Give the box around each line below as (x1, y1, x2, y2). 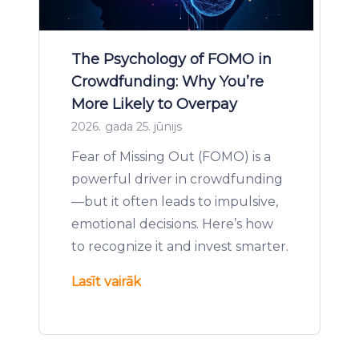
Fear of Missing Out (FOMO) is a (71, 149, 271, 164)
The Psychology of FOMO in (71, 50, 272, 68)
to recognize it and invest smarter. (71, 239, 288, 254)
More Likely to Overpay (71, 95, 237, 113)
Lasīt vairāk (71, 274, 141, 289)
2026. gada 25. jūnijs (71, 119, 182, 134)
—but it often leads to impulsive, (71, 194, 278, 209)
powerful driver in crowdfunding (71, 171, 283, 187)
